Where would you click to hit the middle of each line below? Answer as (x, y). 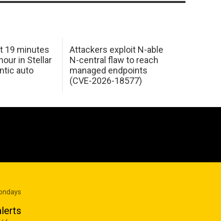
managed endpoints (108, 70)
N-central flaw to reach (114, 60)
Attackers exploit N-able (116, 49)
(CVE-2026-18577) (106, 80)
